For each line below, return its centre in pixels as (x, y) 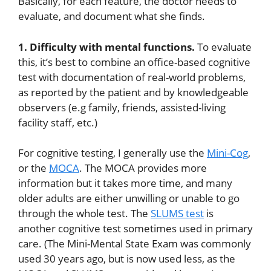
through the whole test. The (84, 214)
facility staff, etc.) (58, 122)
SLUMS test (177, 214)
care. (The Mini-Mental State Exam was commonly (135, 244)
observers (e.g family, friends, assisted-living (122, 107)
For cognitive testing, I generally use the (113, 153)
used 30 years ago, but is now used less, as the (127, 259)
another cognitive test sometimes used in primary (135, 229)
